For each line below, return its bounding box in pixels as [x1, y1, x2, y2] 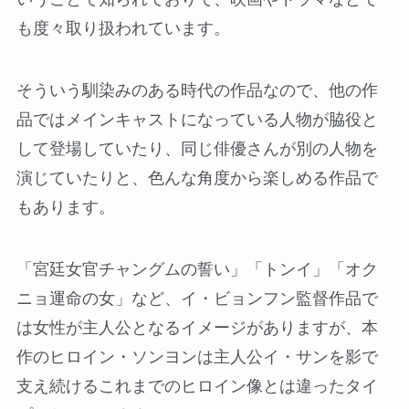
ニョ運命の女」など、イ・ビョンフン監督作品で [16, 288, 378, 308]
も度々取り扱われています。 [16, 18, 230, 37]
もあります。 [16, 197, 115, 216]
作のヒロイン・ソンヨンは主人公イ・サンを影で [16, 347, 378, 366]
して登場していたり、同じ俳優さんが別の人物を [16, 139, 378, 158]
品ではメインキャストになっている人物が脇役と [16, 110, 378, 129]
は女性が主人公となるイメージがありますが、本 [16, 318, 378, 337]
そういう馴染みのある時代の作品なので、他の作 [16, 80, 378, 100]
